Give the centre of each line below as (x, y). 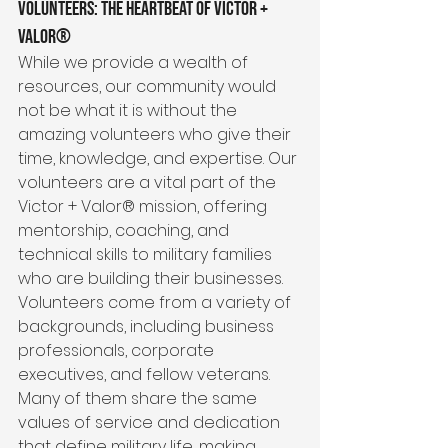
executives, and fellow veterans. (146, 374)
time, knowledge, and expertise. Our (159, 158)
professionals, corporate (118, 350)
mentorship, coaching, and (125, 230)
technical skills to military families (147, 254)
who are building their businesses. (152, 278)
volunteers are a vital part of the (149, 182)
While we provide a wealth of (135, 62)
